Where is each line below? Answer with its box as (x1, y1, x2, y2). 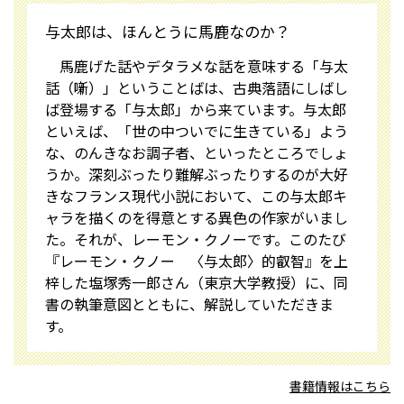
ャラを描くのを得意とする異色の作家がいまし (45, 207, 348, 228)
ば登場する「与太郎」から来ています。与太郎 (45, 98, 346, 120)
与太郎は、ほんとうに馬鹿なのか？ (45, 20, 290, 42)
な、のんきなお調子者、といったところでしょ (45, 142, 348, 163)
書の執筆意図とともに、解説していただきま (45, 293, 334, 315)
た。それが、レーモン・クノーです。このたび (45, 228, 346, 250)
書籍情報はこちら (289, 377, 390, 395)
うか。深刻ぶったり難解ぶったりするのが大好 (45, 163, 348, 185)
